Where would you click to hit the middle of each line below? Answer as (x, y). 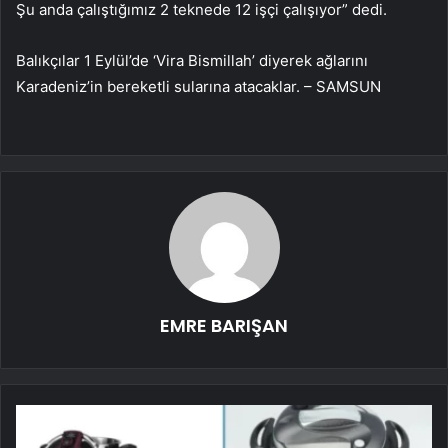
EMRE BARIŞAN (224, 325)
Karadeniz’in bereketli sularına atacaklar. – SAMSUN (198, 86)
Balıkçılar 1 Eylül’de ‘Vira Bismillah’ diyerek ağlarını (192, 60)
